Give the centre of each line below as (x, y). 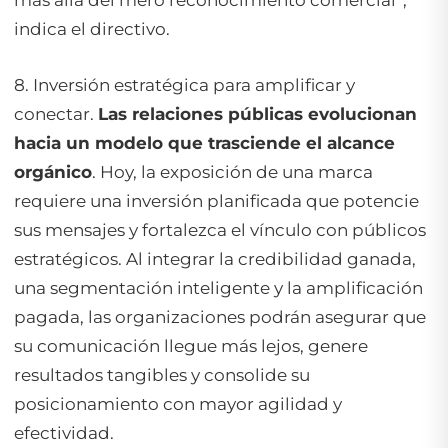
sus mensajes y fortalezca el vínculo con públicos (220, 229)
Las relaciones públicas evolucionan (257, 113)
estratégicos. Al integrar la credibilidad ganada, (215, 258)
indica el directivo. (92, 28)
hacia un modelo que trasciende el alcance (204, 142)
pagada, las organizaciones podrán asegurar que (220, 316)
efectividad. (64, 432)
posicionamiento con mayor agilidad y (178, 403)
